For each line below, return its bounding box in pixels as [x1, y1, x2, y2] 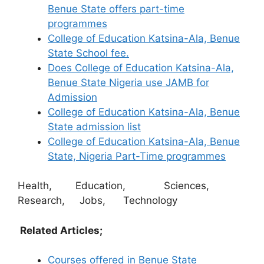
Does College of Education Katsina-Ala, [48, 61, 234, 74]
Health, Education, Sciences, [18, 180, 242, 192]
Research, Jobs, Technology [18, 194, 177, 206]
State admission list [48, 120, 141, 133]
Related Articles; [18, 224, 105, 236]
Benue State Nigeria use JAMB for [48, 76, 209, 88]
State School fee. [48, 47, 129, 59]
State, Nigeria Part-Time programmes [48, 150, 226, 162]
